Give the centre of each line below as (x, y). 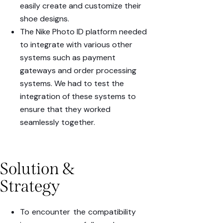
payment (99, 57)
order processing (105, 70)
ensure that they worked (65, 109)
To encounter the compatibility (78, 212)
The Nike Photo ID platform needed (83, 31)
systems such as (51, 57)
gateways (38, 70)
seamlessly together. (57, 122)
